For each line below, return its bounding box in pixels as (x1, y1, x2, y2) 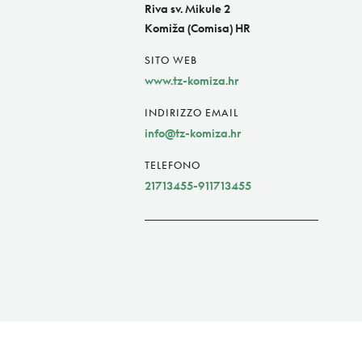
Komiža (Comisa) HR (145, 21, 250, 36)
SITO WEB (145, 54, 197, 67)
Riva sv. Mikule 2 (145, 2, 230, 16)
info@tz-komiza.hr (145, 126, 241, 141)
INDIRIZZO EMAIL (145, 107, 238, 120)
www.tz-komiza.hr (145, 74, 238, 88)
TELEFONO (145, 159, 200, 172)
